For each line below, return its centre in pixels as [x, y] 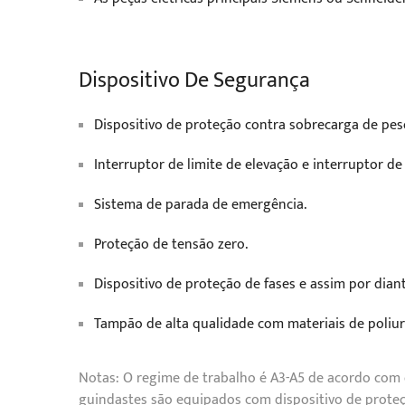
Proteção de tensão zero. [171, 245]
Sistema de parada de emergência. [200, 205]
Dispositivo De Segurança [194, 80]
